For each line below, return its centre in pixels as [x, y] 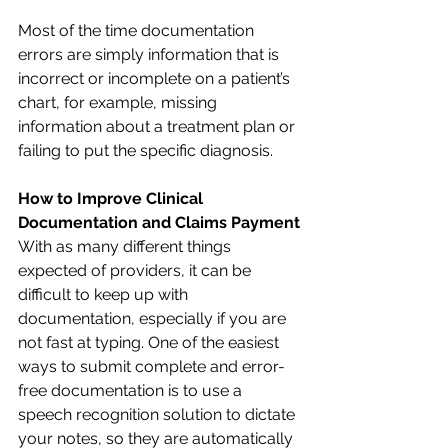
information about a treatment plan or [158, 126]
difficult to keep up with [105, 294]
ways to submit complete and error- [151, 366]
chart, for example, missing [119, 102]
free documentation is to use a [132, 390]
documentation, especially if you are [154, 318]
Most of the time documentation [138, 30]
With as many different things [126, 246]
